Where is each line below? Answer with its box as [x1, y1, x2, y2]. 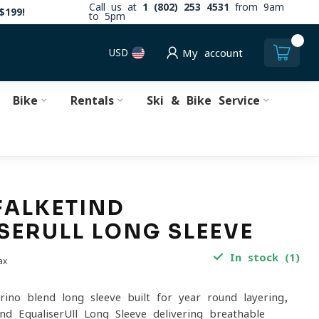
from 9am [229, 2, 284, 12]
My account [182, 47, 243, 58]
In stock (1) [223, 252, 300, 263]
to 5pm [89, 11, 125, 21]
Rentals [70, 95, 114, 106]
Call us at [89, 2, 142, 12]
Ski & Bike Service [146, 95, 260, 106]
